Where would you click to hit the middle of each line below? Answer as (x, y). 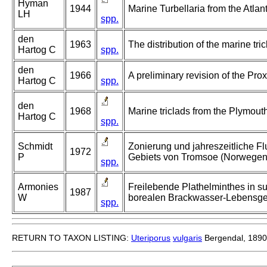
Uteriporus (151, 238)
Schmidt (35, 147)
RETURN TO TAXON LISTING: (72, 238)
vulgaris (187, 238)
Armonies (38, 187)
